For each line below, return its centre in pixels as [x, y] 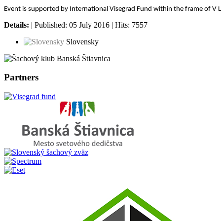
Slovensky [81, 41]
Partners [21, 77]
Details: [17, 25]
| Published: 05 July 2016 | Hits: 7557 [88, 25]
